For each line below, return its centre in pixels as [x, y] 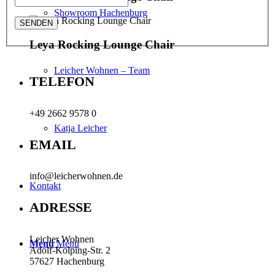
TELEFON [62, 82]
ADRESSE [61, 207]
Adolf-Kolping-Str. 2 [70, 250]
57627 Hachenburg [67, 261]
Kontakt [45, 186]
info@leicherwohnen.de [76, 176]
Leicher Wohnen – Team [102, 70]
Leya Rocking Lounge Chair [102, 44]
